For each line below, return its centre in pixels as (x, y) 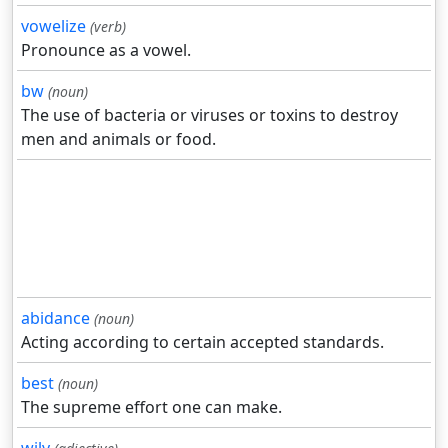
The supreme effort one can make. (151, 407)
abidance (55, 318)
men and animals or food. (118, 139)
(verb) (108, 27)
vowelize (53, 26)
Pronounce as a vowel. (106, 50)
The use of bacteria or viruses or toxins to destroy (209, 115)
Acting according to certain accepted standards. (202, 342)
